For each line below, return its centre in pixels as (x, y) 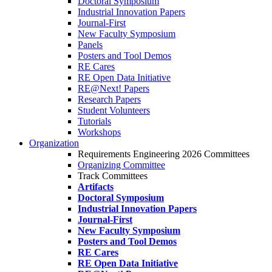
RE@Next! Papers (114, 88)
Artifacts (96, 187)
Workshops (99, 132)
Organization (54, 143)
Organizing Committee (121, 165)
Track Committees (113, 176)
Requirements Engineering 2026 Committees (164, 154)
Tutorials (94, 121)
